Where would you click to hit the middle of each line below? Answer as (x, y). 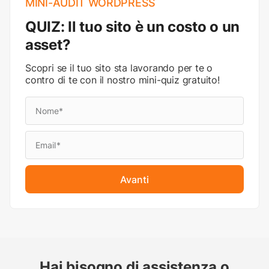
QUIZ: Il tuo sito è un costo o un (133, 26)
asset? (48, 44)
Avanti (134, 179)
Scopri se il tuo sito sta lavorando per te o (119, 68)
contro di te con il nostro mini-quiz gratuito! (122, 80)
